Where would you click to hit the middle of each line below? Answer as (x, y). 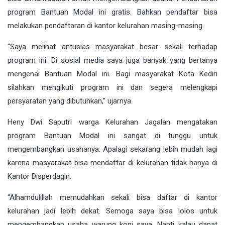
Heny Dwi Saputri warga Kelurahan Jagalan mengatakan (113, 122)
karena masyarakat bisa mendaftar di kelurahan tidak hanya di (113, 162)
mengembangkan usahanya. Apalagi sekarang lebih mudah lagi (113, 149)
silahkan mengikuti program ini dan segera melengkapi (113, 87)
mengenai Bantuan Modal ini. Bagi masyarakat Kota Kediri (113, 74)
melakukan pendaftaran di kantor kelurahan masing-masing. (106, 25)
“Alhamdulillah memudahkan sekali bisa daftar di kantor (113, 197)
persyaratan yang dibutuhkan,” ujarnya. (70, 101)
